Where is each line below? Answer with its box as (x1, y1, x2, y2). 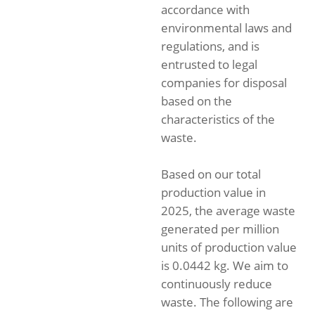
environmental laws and (161, 20, 292, 36)
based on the (161, 93, 232, 109)
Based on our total (161, 166, 261, 182)
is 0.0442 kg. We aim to (161, 257, 288, 274)
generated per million (161, 221, 279, 237)
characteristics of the (161, 111, 275, 127)
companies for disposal (161, 75, 287, 91)
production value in (161, 184, 266, 200)
